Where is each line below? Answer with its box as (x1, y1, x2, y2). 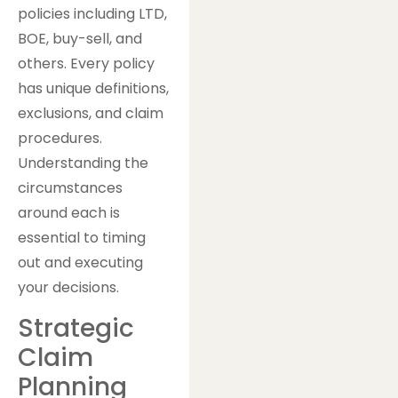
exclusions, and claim (18, 103, 163, 124)
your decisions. (18, 277, 119, 298)
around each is (18, 203, 120, 224)
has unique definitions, (18, 78, 169, 99)
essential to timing (18, 227, 146, 249)
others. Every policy (18, 53, 155, 75)
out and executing (18, 252, 143, 274)
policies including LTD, (18, 4, 167, 25)
